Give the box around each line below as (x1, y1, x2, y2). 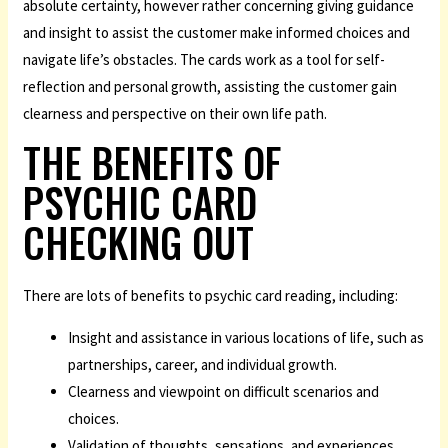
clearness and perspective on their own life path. (23, 103, 328, 123)
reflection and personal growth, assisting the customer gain (23, 76, 398, 96)
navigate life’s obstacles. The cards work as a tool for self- (23, 49, 386, 69)
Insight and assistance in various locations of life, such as (68, 327, 425, 347)
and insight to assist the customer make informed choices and (23, 22, 411, 42)
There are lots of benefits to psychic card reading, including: (23, 285, 399, 305)
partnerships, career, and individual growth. (68, 354, 338, 374)
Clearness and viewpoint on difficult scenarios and (68, 381, 380, 401)
